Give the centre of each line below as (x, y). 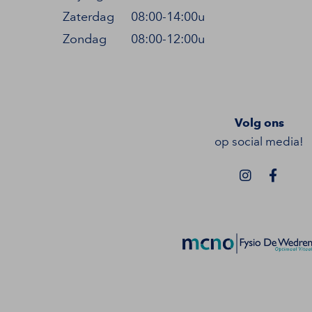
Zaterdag (88, 16)
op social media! (259, 141)
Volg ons (259, 122)
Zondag (85, 39)
